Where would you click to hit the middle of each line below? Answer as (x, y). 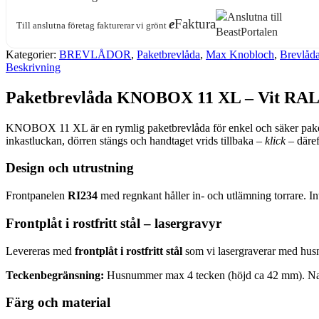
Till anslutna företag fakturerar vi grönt (93, 26)
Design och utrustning (70, 168)
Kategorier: (32, 54)
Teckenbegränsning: (55, 275)
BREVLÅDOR (95, 54)
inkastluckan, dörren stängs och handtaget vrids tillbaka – (135, 140)
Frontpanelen (37, 196)
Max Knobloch (240, 54)
